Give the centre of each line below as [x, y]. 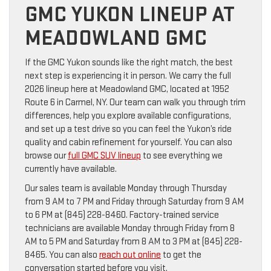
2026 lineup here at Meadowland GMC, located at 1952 [127, 89]
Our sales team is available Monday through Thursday [126, 188]
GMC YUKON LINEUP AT [130, 15]
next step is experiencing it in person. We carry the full [128, 76]
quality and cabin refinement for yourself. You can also [129, 142]
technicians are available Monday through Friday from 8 [130, 228]
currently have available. [71, 169]
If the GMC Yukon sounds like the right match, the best [129, 62]
